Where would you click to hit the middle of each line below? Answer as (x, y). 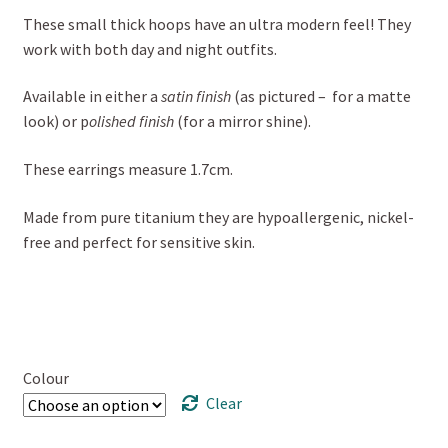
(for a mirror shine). (242, 121)
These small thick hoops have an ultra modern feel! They (216, 23)
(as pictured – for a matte (320, 96)
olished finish (131, 121)
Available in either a (91, 96)
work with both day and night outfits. (149, 48)
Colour (45, 377)
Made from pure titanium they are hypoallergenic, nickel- (218, 216)
